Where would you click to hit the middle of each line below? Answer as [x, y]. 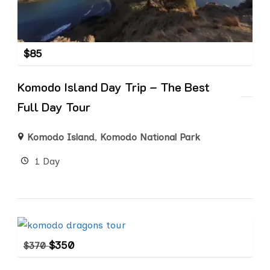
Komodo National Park [150, 137]
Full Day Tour [54, 106]
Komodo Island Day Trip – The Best [114, 86]
